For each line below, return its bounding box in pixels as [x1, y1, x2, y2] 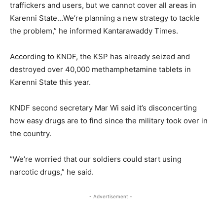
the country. [10, 128, 51, 138]
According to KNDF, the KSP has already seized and [10, 51, 190, 61]
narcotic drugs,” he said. [10, 167, 94, 177]
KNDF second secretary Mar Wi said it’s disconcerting [10, 103, 197, 112]
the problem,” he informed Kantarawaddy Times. [10, 26, 178, 36]
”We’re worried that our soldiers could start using [10, 154, 182, 164]
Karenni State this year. [10, 77, 91, 87]
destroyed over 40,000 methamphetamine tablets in [10, 64, 191, 74]
